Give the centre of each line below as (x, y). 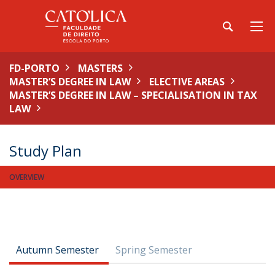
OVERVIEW (27, 177)
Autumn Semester (57, 250)
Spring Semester (154, 250)
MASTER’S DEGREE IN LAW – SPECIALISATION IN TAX (133, 95)
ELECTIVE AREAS (187, 82)
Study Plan (45, 151)
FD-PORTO (34, 68)
